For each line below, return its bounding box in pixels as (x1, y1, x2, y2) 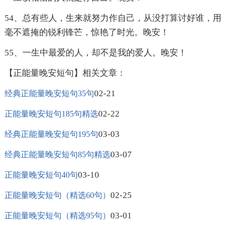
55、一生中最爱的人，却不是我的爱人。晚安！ (4, 48, 187, 58)
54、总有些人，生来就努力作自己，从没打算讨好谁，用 (4, 13, 221, 23)
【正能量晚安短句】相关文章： (4, 68, 126, 78)
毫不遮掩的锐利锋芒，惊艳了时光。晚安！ (4, 27, 169, 38)
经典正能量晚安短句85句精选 (4, 150, 110, 159)
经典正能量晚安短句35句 (4, 89, 94, 98)
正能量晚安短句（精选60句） (4, 191, 110, 200)
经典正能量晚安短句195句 (4, 130, 98, 139)
